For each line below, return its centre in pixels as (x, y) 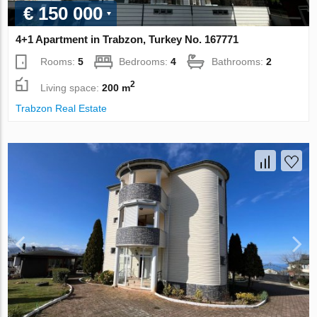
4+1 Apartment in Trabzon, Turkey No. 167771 (127, 40)
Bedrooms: (145, 62)
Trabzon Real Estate (62, 109)
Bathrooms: (239, 62)
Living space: (71, 87)
